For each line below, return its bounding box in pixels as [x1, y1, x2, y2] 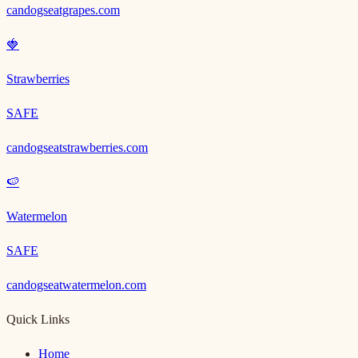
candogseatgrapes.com [6, 2, 120, 17]
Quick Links [6, 312, 70, 326]
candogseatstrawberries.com [6, 140, 148, 154]
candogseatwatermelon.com [6, 277, 146, 292]
